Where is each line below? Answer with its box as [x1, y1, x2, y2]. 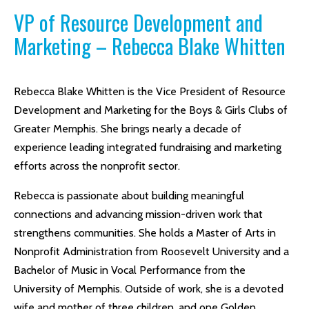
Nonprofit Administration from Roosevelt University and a [14, 245, 289, 258]
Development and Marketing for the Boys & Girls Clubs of [14, 103, 288, 117]
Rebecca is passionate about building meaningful [14, 189, 244, 202]
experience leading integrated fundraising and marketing [14, 141, 281, 154]
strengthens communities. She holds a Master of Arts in [14, 226, 276, 239]
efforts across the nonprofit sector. [14, 159, 180, 172]
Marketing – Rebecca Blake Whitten [14, 30, 286, 61]
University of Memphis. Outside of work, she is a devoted [14, 282, 283, 295]
